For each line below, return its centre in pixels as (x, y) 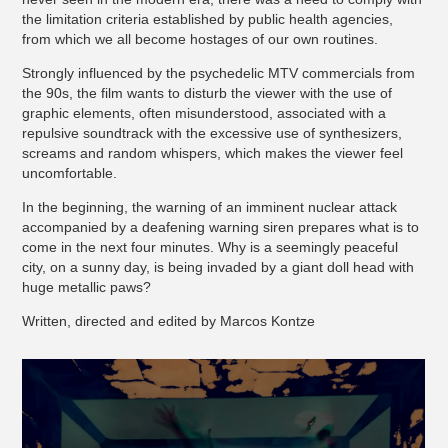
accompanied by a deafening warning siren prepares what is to (221, 226)
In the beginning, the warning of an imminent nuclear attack (210, 206)
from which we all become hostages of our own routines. (200, 38)
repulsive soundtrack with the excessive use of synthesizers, (212, 132)
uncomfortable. (70, 172)
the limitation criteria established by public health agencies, (208, 18)
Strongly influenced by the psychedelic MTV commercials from (219, 72)
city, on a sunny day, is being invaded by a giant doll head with (218, 266)
